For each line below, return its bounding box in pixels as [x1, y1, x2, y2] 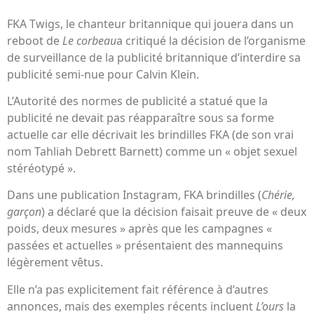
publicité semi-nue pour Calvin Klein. [7, 66, 199, 82]
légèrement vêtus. [7, 254, 103, 271]
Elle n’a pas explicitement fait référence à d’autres [7, 281, 268, 297]
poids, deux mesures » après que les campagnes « [7, 221, 272, 237]
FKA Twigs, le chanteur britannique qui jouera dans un [7, 15, 294, 32]
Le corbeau [62, 32, 116, 48]
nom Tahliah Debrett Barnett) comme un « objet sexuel [7, 143, 297, 159]
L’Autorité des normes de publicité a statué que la [7, 93, 268, 109]
